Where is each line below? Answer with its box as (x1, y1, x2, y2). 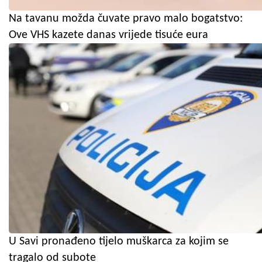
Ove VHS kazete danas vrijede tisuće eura (9, 29, 208, 42)
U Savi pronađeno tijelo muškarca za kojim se (9, 236, 229, 248)
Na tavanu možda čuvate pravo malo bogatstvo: (9, 13, 243, 25)
